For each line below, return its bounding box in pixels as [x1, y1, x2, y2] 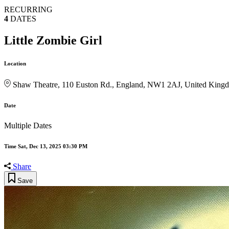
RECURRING [4, 5, 53, 14]
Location [4, 60, 26, 67]
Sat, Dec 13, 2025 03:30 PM [18, 143, 87, 149]
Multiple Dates [4, 121, 52, 130]
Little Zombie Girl [4, 34, 102, 48]
